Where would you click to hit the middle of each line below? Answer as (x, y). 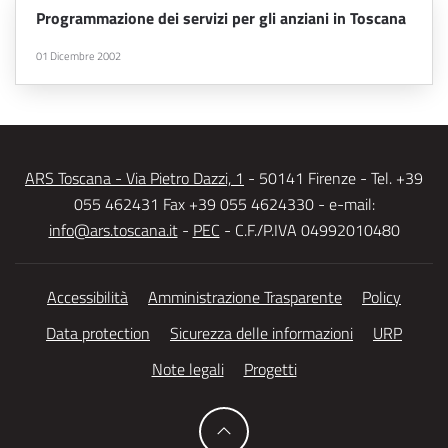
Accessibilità (87, 297)
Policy (381, 297)
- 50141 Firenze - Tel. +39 (333, 178)
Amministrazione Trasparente (245, 297)
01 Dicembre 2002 (78, 56)
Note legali (187, 369)
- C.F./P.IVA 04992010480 (309, 230)
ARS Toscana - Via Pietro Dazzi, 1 (134, 178)
